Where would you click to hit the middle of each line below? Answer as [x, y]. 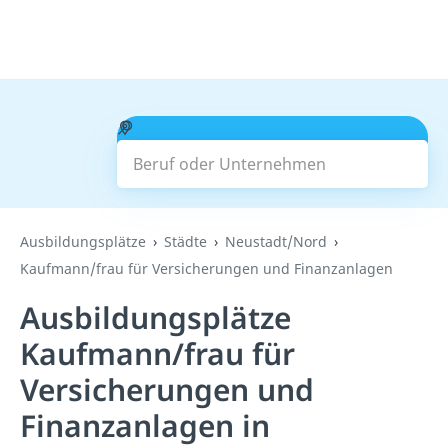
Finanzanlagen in [145, 425]
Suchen [272, 152]
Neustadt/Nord [276, 241]
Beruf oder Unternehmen [228, 127]
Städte [185, 241]
